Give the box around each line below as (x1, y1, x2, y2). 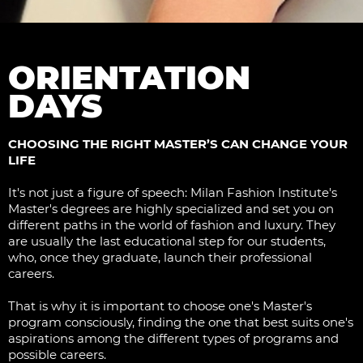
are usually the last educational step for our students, (8, 233, 326, 250)
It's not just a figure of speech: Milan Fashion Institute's (8, 185, 337, 201)
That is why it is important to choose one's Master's (8, 298, 312, 314)
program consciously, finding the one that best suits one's (8, 314, 353, 331)
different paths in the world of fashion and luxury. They (8, 217, 335, 233)
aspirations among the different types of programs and (8, 331, 339, 347)
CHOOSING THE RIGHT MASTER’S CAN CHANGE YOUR (8, 136, 348, 152)
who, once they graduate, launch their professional (8, 250, 312, 266)
